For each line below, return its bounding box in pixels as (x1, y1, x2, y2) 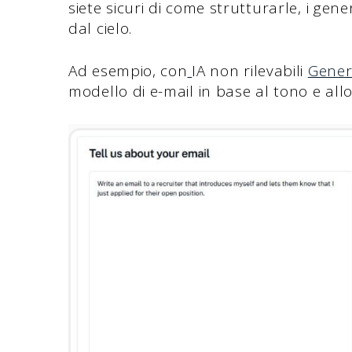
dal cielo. (68, 17, 132, 38)
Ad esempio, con (68, 60, 188, 82)
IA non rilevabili (192, 60, 308, 82)
